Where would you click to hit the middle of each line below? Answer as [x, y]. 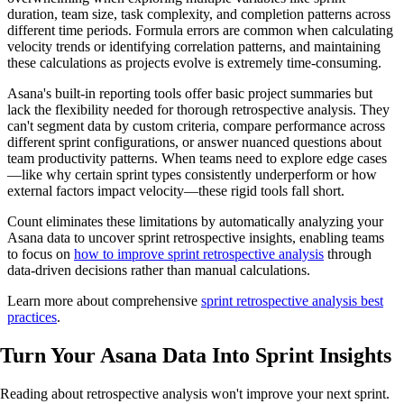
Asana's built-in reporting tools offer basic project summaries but [190, 94]
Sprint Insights [323, 356]
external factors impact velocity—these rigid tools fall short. [176, 191]
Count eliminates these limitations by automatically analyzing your [195, 222]
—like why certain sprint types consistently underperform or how [192, 175]
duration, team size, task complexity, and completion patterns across [199, 14]
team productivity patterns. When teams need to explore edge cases [197, 159]
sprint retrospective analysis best [292, 301]
